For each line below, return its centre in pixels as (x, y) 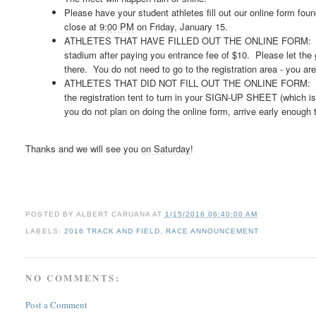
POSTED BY (51, 214)
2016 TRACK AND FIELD (112, 231)
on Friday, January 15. (181, 27)
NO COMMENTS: (73, 278)
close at (82, 27)
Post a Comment (57, 304)
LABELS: (45, 231)
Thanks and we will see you (84, 149)
